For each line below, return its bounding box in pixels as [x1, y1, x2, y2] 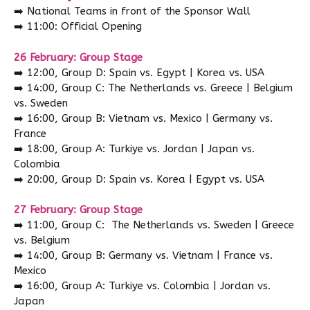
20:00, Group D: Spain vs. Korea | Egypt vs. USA [27, 172, 264, 185]
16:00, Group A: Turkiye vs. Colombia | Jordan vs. [27, 280, 271, 293]
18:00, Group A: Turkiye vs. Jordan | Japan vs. [27, 142, 255, 155]
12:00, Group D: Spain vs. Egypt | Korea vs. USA [27, 66, 264, 79]
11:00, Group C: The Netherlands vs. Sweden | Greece [27, 219, 294, 232]
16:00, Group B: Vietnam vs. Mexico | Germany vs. [27, 111, 273, 125]
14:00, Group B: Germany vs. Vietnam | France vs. [27, 249, 273, 262]
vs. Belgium [14, 234, 70, 247]
